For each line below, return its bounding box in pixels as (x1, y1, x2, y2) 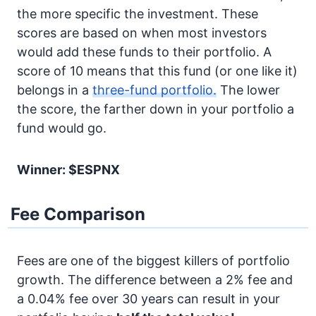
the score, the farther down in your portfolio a (17, 102, 294, 116)
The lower (217, 83, 280, 97)
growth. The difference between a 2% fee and (17, 272, 293, 287)
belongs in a (17, 83, 92, 97)
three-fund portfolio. (92, 83, 217, 97)
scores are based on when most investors (17, 25, 267, 40)
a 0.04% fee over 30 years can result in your (17, 291, 280, 306)
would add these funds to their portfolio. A (17, 44, 272, 59)
